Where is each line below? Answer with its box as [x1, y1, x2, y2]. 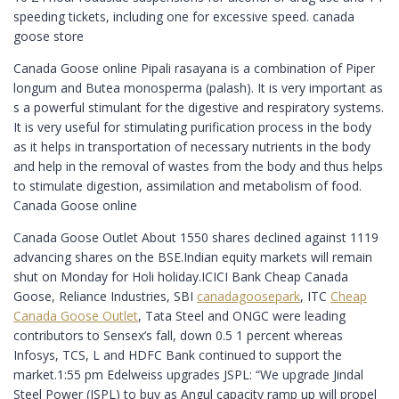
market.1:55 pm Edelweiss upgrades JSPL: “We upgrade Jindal [13, 365, 363, 383]
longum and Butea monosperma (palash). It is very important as [13, 78, 383, 96]
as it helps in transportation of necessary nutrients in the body [13, 137, 370, 155]
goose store [13, 27, 84, 45]
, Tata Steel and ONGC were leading [138, 306, 346, 324]
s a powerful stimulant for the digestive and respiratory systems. [13, 98, 384, 116]
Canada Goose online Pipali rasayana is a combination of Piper [13, 59, 375, 77]
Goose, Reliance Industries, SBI [13, 287, 197, 305]
